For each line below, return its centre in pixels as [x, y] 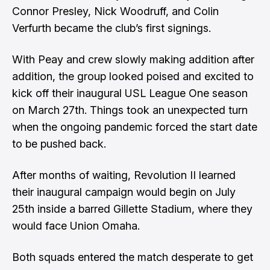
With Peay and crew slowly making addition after [133, 59]
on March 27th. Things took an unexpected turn [130, 110]
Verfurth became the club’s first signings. [111, 28]
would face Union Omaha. [76, 226]
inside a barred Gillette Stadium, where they [143, 209]
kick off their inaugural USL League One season [130, 93]
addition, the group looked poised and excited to [133, 76]
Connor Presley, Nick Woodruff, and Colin [115, 11]
